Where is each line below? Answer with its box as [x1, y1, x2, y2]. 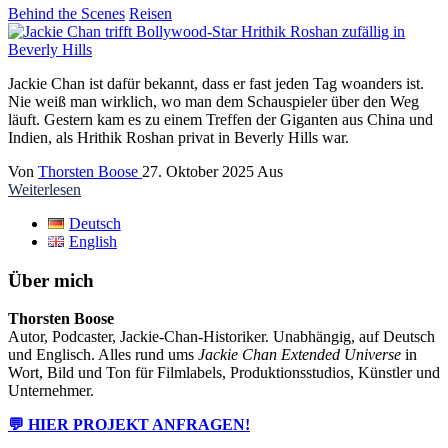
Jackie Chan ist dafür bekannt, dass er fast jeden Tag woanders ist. [8, 74, 424, 92]
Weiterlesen [8, 180, 81, 198]
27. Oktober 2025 [142, 162, 257, 180]
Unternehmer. [8, 382, 94, 400]
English [68, 232, 117, 250]
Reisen [129, 4, 172, 22]
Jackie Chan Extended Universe [198, 346, 401, 364]
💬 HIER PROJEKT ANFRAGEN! [8, 416, 250, 434]
